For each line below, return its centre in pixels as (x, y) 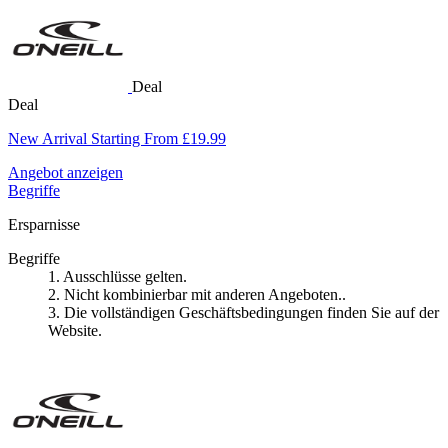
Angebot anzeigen (65, 172)
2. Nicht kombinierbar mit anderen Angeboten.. (197, 294)
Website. (75, 330)
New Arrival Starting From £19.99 (117, 138)
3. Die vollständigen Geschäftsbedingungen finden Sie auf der (243, 312)
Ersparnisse (44, 224)
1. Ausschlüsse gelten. (117, 276)
